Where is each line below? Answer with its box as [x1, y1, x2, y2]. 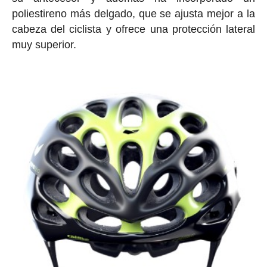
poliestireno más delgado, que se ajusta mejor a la [11, 8, 256, 20]
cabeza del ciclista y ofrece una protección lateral [11, 23, 256, 36]
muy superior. [11, 39, 79, 51]
